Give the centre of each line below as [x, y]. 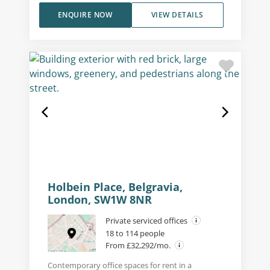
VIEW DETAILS [177, 14]
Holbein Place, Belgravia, [115, 187]
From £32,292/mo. [139, 245]
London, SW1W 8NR [99, 199]
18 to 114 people [135, 233]
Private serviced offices [147, 220]
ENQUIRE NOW [85, 14]
